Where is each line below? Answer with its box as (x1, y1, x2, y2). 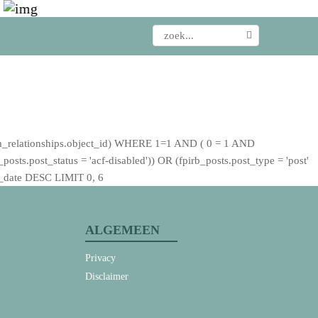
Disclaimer (85, 271, 129, 282)
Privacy (85, 253, 116, 263)
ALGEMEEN (85, 223, 160, 237)
